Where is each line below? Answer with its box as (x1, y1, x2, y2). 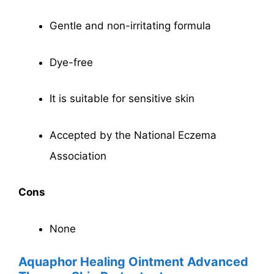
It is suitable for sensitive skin (50, 92, 194, 105)
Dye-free (50, 56, 93, 68)
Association (50, 149, 106, 162)
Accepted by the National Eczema (50, 128, 217, 141)
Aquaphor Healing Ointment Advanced (18, 254, 248, 270)
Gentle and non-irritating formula (50, 20, 211, 32)
